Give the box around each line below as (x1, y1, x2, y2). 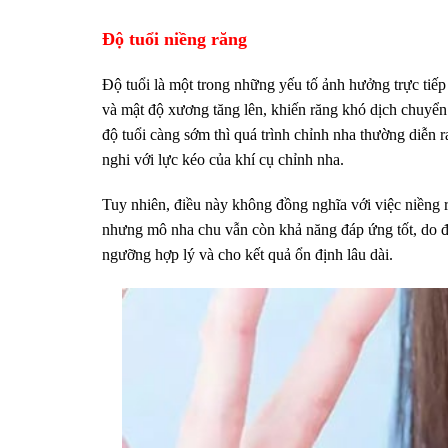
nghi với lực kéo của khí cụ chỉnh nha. (102, 150, 344, 168)
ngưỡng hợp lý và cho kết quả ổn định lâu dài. (102, 246, 393, 264)
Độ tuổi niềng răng (102, 28, 247, 49)
